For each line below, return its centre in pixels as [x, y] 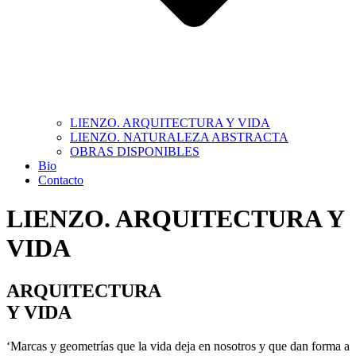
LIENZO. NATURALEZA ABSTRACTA [179, 137]
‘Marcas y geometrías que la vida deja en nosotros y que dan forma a [178, 346]
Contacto [61, 180]
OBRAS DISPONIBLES [135, 151]
